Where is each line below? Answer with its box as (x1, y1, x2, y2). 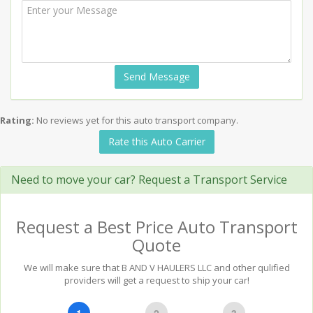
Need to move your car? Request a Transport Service (11, 172, 287, 187)
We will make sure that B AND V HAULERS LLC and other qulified (23, 261, 290, 274)
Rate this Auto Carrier (108, 135, 205, 148)
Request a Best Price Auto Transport (15, 215, 298, 238)
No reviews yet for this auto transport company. (36, 114, 238, 126)
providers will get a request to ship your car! (64, 274, 249, 286)
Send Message (123, 70, 190, 83)
